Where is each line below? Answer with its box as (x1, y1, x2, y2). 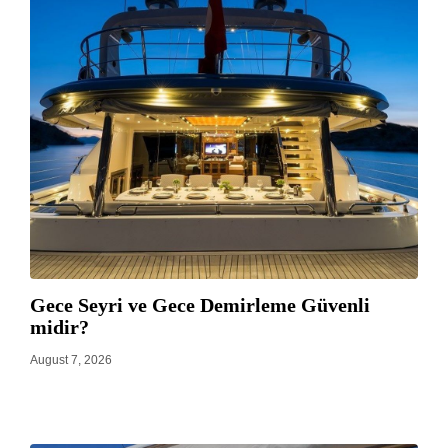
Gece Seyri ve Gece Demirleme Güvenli (30, 293, 370, 316)
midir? (30, 315, 89, 338)
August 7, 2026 (30, 352, 112, 367)
